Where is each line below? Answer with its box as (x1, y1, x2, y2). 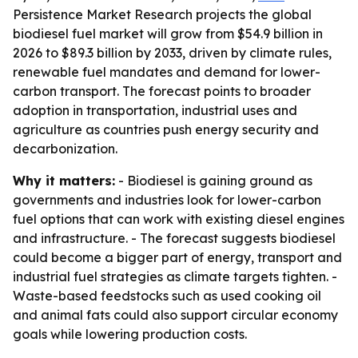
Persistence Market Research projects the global (13, 6, 312, 22)
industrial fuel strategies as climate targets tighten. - (13, 268, 337, 284)
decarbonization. (13, 141, 117, 157)
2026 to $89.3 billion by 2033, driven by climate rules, (13, 45, 332, 61)
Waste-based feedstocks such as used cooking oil (13, 288, 321, 304)
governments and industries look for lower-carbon (13, 192, 321, 208)
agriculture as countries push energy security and (13, 121, 319, 137)
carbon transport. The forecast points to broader (13, 83, 311, 99)
